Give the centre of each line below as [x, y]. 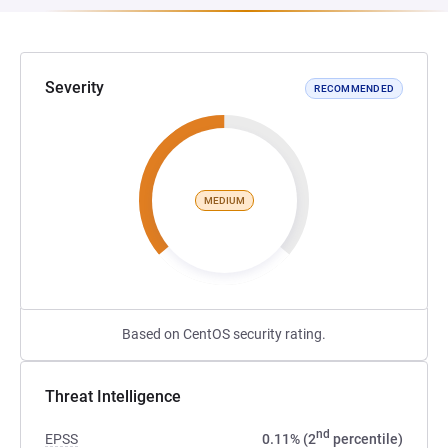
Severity [74, 87]
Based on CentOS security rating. [224, 334]
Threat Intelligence [113, 396]
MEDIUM [224, 200]
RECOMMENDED [354, 88]
